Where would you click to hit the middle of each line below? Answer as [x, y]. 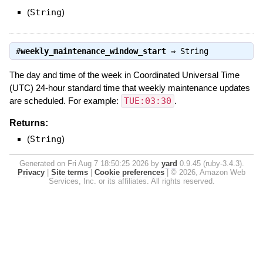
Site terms [70, 172]
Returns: [28, 123]
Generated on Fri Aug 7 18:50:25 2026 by [90, 163]
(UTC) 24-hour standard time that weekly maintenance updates [129, 88]
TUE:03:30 [147, 101]
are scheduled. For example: [65, 101]
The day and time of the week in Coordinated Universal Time [124, 75]
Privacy [31, 172]
